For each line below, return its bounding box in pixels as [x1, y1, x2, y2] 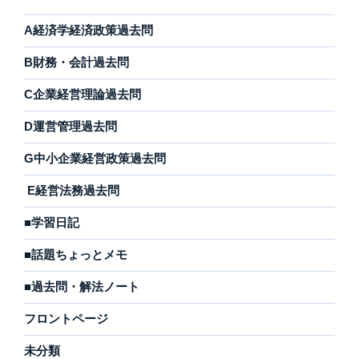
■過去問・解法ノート [24, 280, 139, 294]
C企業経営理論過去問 [24, 87, 141, 102]
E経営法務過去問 [24, 184, 119, 198]
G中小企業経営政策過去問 [24, 151, 166, 166]
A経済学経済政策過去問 [24, 23, 153, 38]
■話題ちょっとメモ [24, 248, 127, 262]
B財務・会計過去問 [24, 55, 129, 70]
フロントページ [24, 312, 108, 326]
